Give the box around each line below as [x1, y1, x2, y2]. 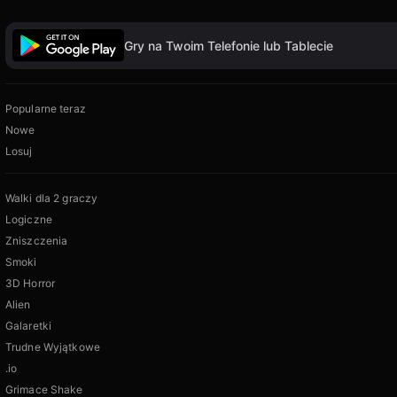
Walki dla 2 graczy [5, 191, 98, 206]
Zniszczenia [5, 234, 68, 248]
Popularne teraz [5, 102, 86, 116]
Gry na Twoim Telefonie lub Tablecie [124, 37, 333, 53]
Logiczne [5, 213, 52, 227]
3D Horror [5, 276, 56, 291]
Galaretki [5, 319, 52, 333]
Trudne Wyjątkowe [5, 340, 100, 354]
